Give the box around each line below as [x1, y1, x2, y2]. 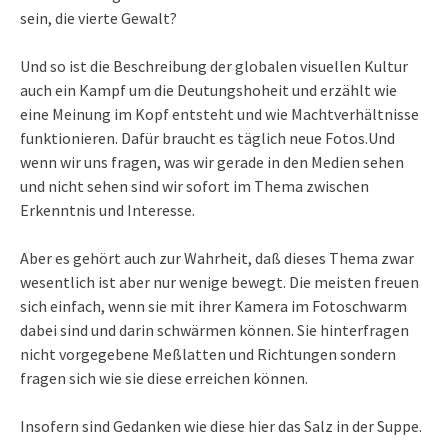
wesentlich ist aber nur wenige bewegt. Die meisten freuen [20, 272, 419, 293]
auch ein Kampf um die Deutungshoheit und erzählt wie [20, 80, 397, 101]
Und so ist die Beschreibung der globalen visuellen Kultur [20, 56, 408, 77]
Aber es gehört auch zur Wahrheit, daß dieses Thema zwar [20, 248, 414, 269]
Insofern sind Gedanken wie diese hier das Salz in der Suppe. [20, 416, 422, 437]
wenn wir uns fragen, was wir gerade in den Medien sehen [20, 152, 404, 173]
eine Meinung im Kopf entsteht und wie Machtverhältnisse [20, 104, 419, 125]
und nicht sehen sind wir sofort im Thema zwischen [20, 176, 369, 197]
